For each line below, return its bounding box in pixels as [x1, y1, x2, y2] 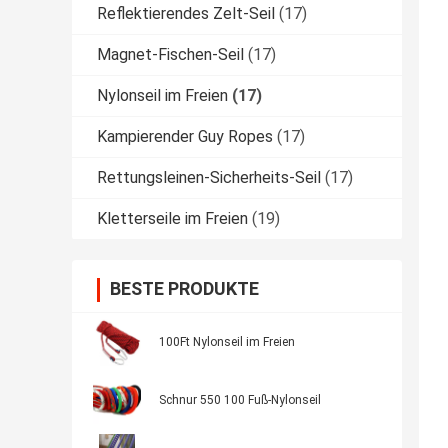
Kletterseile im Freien [97, 209, 248, 229]
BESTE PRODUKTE [110, 278, 259, 300]
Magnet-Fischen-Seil [97, 45, 244, 65]
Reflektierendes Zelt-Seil [97, 4, 275, 24]
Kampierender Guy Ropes [97, 127, 273, 147]
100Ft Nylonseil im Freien [159, 335, 295, 350]
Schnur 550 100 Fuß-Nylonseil [159, 393, 321, 408]
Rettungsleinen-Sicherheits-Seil [97, 168, 321, 188]
